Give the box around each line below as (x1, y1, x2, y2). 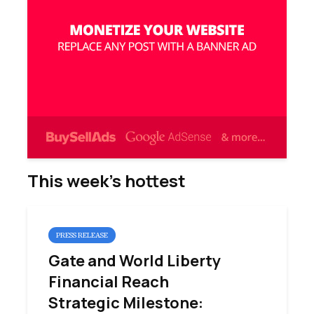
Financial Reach (48, 271, 169, 292)
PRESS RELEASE (56, 231, 108, 240)
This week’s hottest (27, 169, 186, 192)
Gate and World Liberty (48, 250, 221, 271)
